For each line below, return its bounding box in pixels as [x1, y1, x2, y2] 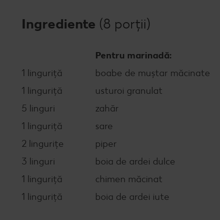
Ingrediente [22, 15, 99, 32]
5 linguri [22, 103, 55, 114]
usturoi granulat [95, 85, 163, 96]
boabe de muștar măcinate [95, 67, 210, 79]
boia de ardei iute [95, 191, 169, 202]
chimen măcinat [95, 173, 163, 185]
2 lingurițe [22, 138, 64, 149]
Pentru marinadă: [95, 50, 172, 61]
